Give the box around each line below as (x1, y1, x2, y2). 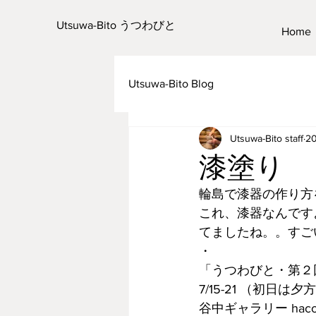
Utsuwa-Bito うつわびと (56, 19, 176, 31)
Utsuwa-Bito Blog (128, 78, 214, 90)
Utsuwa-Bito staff (230, 132, 303, 144)
